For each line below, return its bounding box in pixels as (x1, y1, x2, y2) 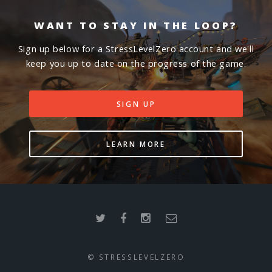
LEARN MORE (106, 138, 166, 149)
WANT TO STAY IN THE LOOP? (34, 19, 238, 33)
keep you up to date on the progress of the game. (25, 56, 246, 69)
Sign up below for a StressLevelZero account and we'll (18, 42, 254, 55)
